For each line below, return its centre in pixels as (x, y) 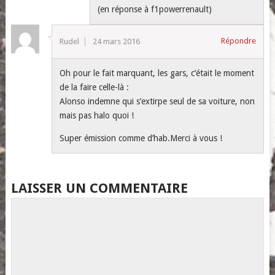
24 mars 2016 (117, 41)
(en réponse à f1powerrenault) (155, 9)
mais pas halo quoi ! (97, 115)
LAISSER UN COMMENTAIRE (99, 188)
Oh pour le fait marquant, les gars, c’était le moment (157, 73)
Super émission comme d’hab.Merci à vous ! (141, 138)
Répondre (239, 41)
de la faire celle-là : (95, 87)
